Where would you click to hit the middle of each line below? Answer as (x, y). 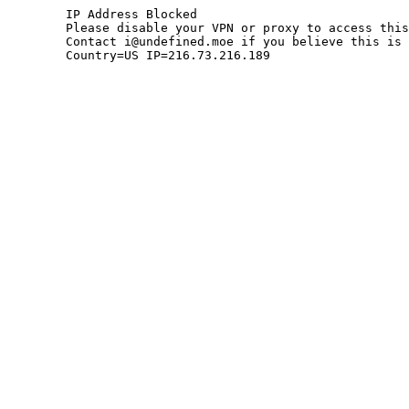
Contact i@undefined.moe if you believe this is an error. (37, 42)
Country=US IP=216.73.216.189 (168, 55)
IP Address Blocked (37, 14)
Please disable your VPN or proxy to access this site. (37, 28)
